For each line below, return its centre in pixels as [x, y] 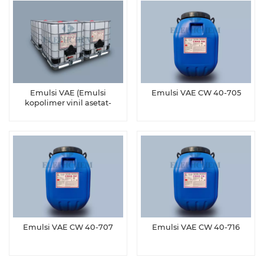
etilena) [68, 113]
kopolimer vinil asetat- [68, 103]
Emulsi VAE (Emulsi [68, 93]
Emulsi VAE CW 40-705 [196, 93]
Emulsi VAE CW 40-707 [68, 227]
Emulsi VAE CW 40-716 [196, 227]
